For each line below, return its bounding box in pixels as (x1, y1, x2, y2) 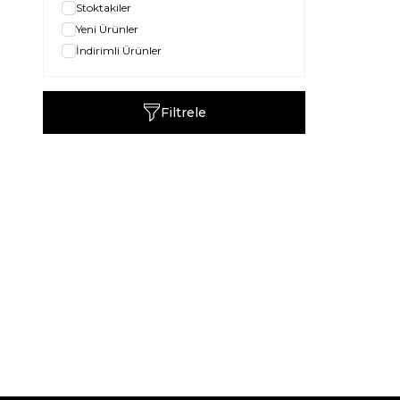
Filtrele (160, 104, 206, 121)
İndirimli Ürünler (76, 44, 162, 58)
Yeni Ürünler (76, 22, 138, 37)
